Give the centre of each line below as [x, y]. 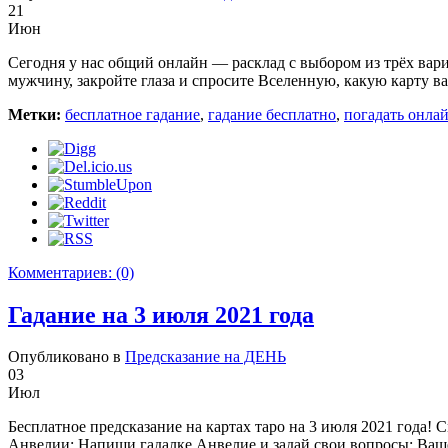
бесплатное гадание [132, 114]
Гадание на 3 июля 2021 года [161, 314]
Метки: [34, 114]
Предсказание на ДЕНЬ [205, 357]
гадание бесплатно [272, 114]
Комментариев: [62, 272]
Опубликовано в [66, 357]
